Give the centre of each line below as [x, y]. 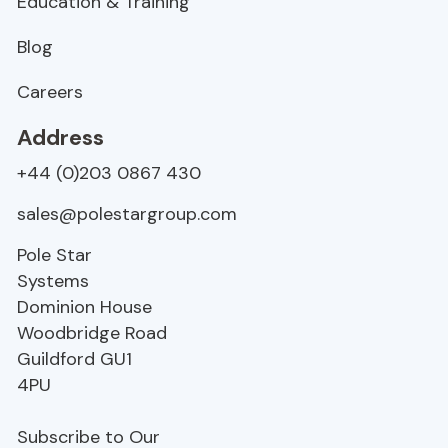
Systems [53, 281]
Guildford [58, 359]
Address [60, 138]
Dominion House [84, 307]
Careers [50, 92]
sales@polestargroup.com [127, 214]
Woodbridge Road [92, 333]
